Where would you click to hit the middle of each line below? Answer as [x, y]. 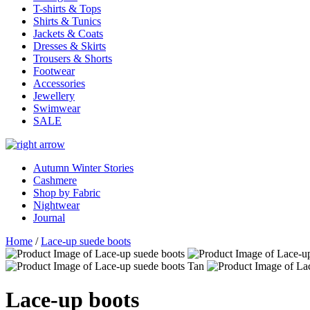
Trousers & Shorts [73, 58]
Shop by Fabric [67, 193]
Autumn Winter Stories [83, 168]
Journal [49, 218]
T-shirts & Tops [67, 9]
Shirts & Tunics [67, 21]
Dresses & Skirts [70, 46]
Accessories [59, 83]
